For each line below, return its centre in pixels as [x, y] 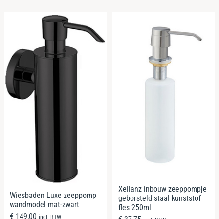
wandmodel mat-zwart [44, 205]
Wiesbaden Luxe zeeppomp [53, 196]
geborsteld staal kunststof [160, 198]
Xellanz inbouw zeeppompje [163, 189]
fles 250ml [135, 207]
